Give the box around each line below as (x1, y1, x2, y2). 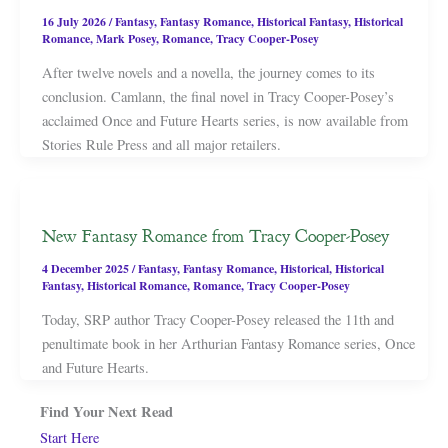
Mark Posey (95, 30, 156, 48)
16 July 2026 (41, 13, 109, 31)
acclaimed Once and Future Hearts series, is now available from (41, 111, 408, 131)
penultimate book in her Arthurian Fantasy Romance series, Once (41, 334, 415, 354)
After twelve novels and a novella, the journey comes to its (41, 63, 375, 83)
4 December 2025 (41, 259, 132, 277)
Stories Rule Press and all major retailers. (41, 135, 281, 155)
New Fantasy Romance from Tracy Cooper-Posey (41, 224, 389, 249)
